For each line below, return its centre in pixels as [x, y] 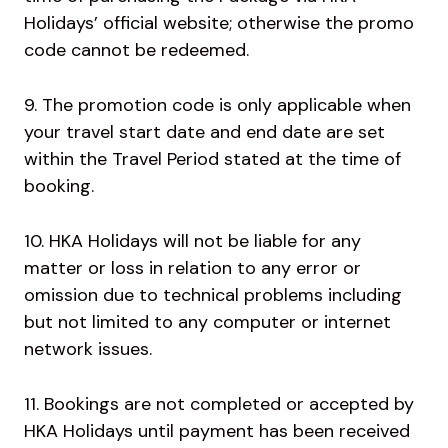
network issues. [90, 349]
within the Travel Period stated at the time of [212, 159]
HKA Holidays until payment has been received [217, 431]
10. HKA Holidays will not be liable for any [192, 241]
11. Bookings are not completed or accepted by [219, 404]
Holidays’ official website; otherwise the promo [219, 23]
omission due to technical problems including [213, 295]
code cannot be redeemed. [139, 50]
